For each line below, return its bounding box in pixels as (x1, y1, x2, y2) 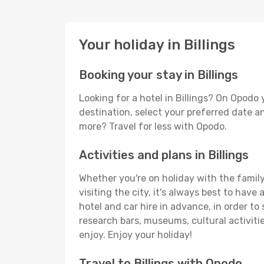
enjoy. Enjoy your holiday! (79, 229, 192, 240)
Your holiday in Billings (79, 37, 235, 53)
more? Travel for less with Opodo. (79, 121, 227, 132)
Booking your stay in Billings (79, 68, 238, 82)
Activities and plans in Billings (79, 148, 249, 162)
